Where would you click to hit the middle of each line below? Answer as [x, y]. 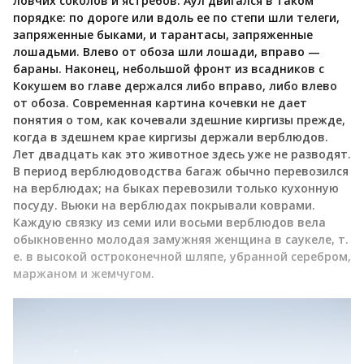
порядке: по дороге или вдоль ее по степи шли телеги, [176, 17]
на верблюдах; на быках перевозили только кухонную [176, 188]
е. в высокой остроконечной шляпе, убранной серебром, [182, 256]
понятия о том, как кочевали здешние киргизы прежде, [179, 119]
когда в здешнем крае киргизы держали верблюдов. [171, 136]
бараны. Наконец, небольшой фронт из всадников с [169, 68]
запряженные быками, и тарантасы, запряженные [163, 34]
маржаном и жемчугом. [84, 273]
